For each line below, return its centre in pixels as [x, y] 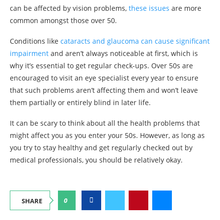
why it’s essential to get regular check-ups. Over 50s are [101, 65]
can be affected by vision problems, [69, 8]
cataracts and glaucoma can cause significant [135, 41]
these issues [149, 8]
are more [185, 8]
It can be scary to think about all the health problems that [105, 123]
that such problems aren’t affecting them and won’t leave [104, 90]
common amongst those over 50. [63, 20]
